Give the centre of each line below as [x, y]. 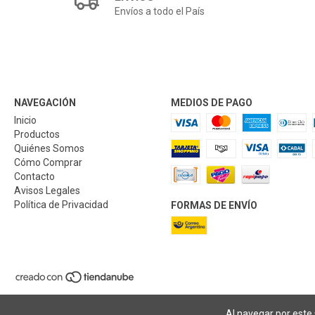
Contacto [34, 177]
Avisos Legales [47, 191]
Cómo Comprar [48, 163]
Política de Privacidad [61, 205]
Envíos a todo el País [160, 12]
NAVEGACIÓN [45, 103]
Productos [37, 135]
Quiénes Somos [49, 149]
